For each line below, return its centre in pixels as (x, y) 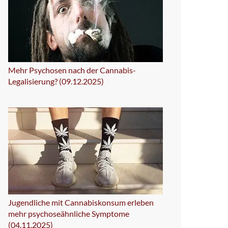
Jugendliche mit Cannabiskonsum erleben (81, 202)
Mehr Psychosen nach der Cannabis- (72, 70)
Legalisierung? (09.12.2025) (56, 81)
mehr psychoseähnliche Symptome (69, 213)
